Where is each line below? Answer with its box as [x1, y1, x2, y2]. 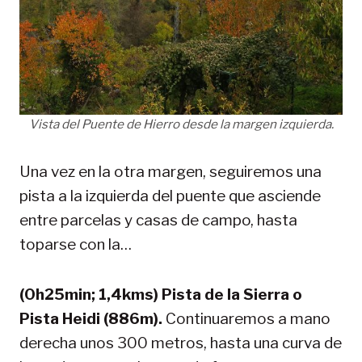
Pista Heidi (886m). [19, 309, 166, 328]
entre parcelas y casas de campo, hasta [19, 210, 297, 229]
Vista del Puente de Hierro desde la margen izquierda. [28, 116, 334, 132]
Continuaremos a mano [166, 309, 330, 328]
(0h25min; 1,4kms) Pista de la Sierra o [19, 284, 302, 304]
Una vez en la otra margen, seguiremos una [19, 162, 322, 181]
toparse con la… [19, 234, 132, 254]
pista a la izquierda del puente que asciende [19, 186, 321, 205]
